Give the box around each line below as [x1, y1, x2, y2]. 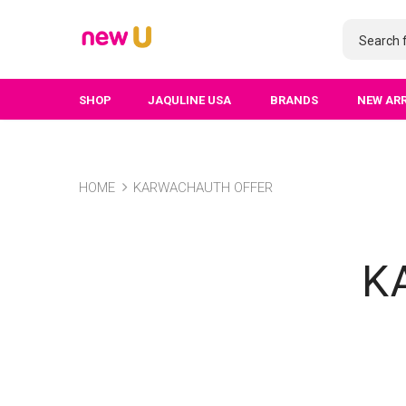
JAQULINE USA [148, 93, 231, 107]
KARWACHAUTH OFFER [133, 179, 273, 196]
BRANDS [270, 93, 318, 107]
